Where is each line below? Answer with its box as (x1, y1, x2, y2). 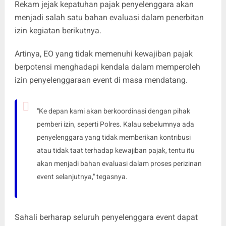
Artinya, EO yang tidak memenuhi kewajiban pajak (14, 48, 193, 59)
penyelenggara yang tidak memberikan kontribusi (36, 133, 191, 141)
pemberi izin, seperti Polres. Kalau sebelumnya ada (36, 120, 194, 128)
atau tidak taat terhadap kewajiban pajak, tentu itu (36, 146, 195, 154)
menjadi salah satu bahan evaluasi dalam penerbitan (14, 12, 204, 22)
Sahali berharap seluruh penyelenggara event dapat (14, 212, 198, 222)
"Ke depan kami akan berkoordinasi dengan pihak (36, 106, 190, 115)
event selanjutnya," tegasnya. (36, 172, 128, 181)
